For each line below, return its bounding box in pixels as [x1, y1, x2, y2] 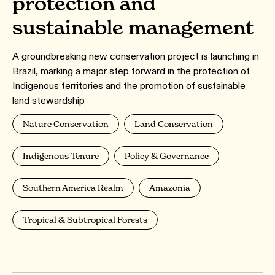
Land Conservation [134, 118, 213, 129]
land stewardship [12, 94, 85, 106]
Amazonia [149, 182, 190, 193]
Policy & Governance [125, 150, 209, 161]
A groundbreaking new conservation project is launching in [12, 50, 259, 62]
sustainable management [12, 15, 254, 39]
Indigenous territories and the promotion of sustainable [12, 79, 246, 91]
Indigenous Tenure [23, 150, 99, 161]
